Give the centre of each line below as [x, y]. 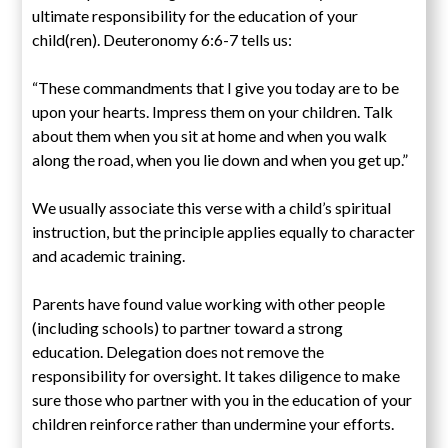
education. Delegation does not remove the [178, 351]
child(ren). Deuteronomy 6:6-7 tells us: [162, 39]
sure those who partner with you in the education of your [222, 399]
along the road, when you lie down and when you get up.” [220, 159]
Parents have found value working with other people [209, 303]
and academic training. [109, 255]
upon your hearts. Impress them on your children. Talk [213, 111]
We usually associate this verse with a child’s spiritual [212, 207]
